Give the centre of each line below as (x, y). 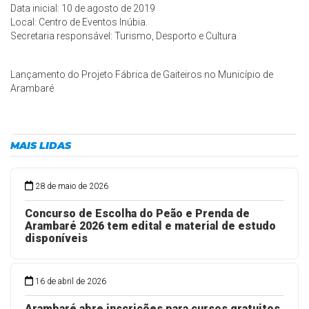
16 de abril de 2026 (71, 281)
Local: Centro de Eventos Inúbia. (79, 22)
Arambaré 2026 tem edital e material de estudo (150, 226)
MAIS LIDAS (41, 146)
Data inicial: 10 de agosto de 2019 (83, 8)
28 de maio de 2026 (72, 186)
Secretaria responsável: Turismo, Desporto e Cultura (123, 36)
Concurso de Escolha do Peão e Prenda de (137, 213)
